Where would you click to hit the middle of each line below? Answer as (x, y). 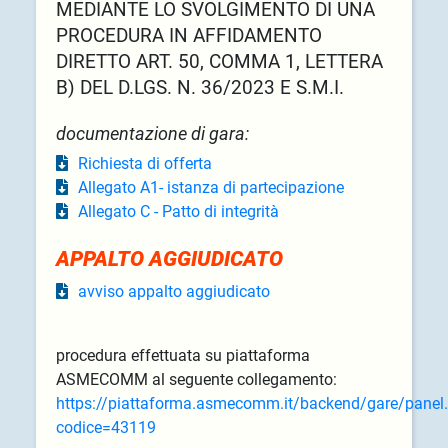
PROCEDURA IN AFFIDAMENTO (188, 36)
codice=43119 (105, 428)
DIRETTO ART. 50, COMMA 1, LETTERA (219, 62)
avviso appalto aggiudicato (173, 292)
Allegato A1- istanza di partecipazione (210, 188)
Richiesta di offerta (144, 164)
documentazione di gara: (152, 134)
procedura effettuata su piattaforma (182, 356)
